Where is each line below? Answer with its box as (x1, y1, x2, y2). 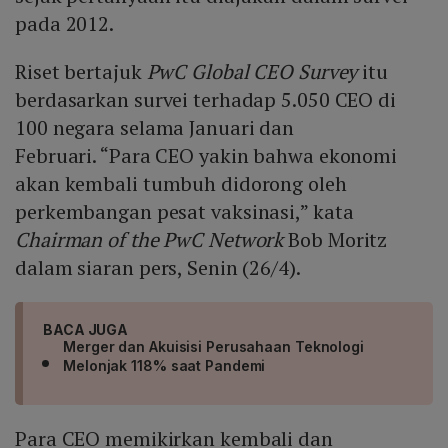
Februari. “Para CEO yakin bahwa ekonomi (15, 142, 398, 170)
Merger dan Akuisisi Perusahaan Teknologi (63, 338, 364, 356)
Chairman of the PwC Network (15, 226, 284, 254)
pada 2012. (15, 10, 115, 38)
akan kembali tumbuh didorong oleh (15, 170, 347, 198)
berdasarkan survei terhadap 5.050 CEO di (15, 86, 396, 114)
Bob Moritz (283, 226, 388, 254)
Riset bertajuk (15, 58, 147, 86)
